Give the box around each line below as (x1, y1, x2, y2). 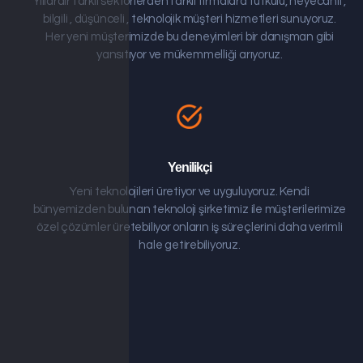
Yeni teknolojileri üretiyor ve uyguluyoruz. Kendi (70, 185, 310, 198)
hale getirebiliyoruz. (139, 238, 241, 251)
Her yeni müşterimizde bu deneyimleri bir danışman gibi (45, 31, 334, 44)
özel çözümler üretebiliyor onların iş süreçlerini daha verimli (36, 220, 343, 233)
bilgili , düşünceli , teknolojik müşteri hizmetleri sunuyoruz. (42, 13, 337, 26)
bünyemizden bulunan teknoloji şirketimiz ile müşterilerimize (32, 203, 347, 216)
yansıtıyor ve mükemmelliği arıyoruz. (96, 49, 283, 62)
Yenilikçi (168, 160, 211, 174)
